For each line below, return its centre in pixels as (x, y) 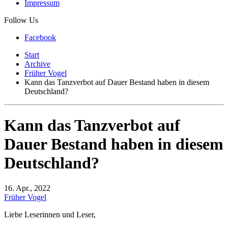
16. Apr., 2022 (27, 188)
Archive (37, 64)
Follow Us (21, 20)
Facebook (40, 37)
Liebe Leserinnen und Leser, (50, 214)
